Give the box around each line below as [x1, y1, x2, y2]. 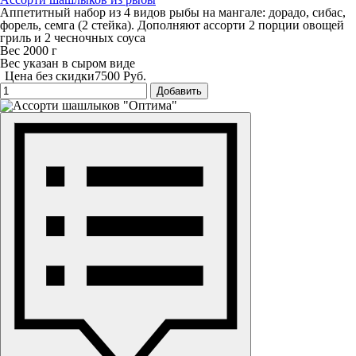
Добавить [157, 85, 202, 98]
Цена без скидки [5, 69, 95, 83]
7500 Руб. [95, 69, 146, 83]
